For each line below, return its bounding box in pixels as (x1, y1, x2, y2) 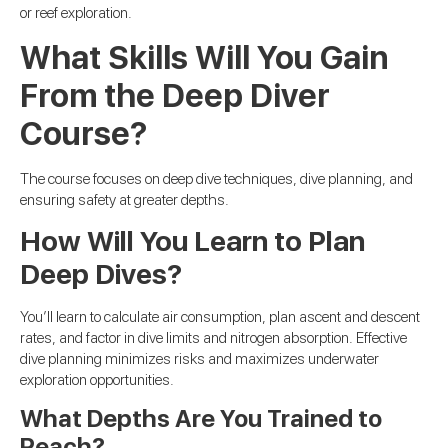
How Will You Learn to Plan (20, 224, 365, 259)
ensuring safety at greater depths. (20, 190, 229, 209)
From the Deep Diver (20, 76, 330, 115)
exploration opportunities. (20, 371, 174, 390)
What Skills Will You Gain (20, 38, 388, 77)
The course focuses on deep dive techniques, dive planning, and (20, 169, 413, 188)
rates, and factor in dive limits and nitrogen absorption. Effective (20, 329, 407, 348)
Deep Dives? (20, 257, 182, 292)
